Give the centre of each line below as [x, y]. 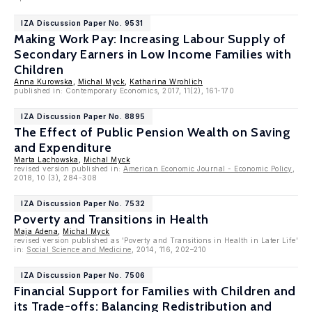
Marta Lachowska [46, 159]
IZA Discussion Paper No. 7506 [83, 275]
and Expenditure [63, 148]
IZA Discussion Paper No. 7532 [83, 203]
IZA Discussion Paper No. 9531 [82, 23]
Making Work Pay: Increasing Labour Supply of [150, 39]
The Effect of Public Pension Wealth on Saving [153, 132]
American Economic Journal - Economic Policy [208, 169]
